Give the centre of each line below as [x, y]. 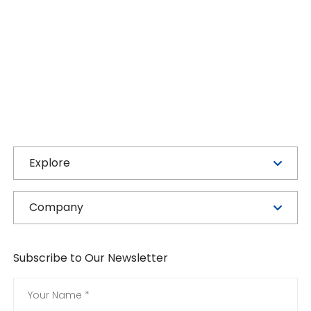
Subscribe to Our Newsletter [91, 258]
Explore [50, 163]
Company [57, 207]
